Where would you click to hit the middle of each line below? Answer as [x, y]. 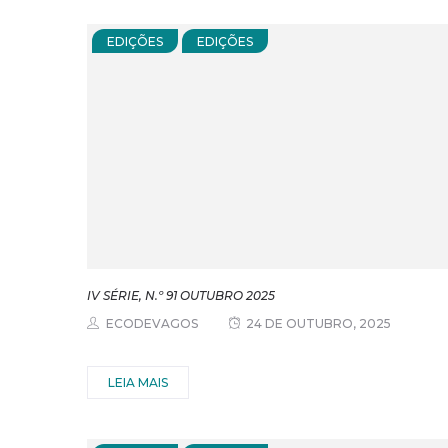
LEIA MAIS [138, 383]
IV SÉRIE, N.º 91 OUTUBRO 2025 [181, 296]
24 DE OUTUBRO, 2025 [318, 324]
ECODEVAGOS [152, 324]
